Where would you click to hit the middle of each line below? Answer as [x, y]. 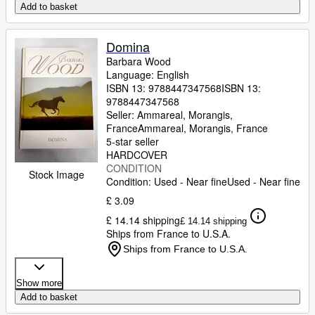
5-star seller [133, 141]
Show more [39, 283]
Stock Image [56, 174]
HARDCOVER [137, 155]
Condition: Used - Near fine [167, 181]
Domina [128, 46]
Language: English [148, 75]
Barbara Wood [139, 61]
